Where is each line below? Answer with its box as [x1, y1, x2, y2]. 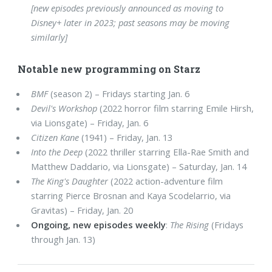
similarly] [31, 30, 68, 43]
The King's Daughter [31, 175, 109, 188]
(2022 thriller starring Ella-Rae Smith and [83, 146, 250, 158]
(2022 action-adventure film [108, 175, 223, 188]
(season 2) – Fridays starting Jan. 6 [48, 87, 190, 100]
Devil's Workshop [31, 102, 98, 115]
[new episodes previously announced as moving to [31, 1, 224, 14]
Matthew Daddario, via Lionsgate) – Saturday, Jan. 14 [31, 160, 247, 173]
